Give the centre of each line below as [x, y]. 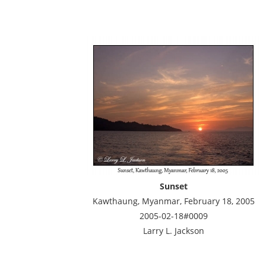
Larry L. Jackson [173, 231]
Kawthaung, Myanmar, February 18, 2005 [173, 201]
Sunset [173, 186]
